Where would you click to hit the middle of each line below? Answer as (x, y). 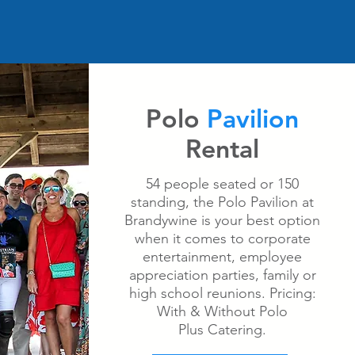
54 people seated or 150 (222, 184)
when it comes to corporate (222, 239)
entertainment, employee (222, 257)
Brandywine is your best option (222, 220)
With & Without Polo (222, 311)
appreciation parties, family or (222, 275)
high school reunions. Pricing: (222, 293)
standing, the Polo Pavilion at (222, 202)
